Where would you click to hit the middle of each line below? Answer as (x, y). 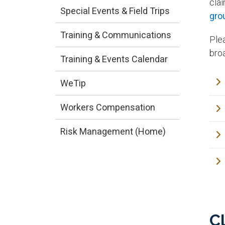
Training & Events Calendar (114, 59)
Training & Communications (116, 35)
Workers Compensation (107, 107)
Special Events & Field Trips (115, 11)
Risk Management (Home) (113, 131)
